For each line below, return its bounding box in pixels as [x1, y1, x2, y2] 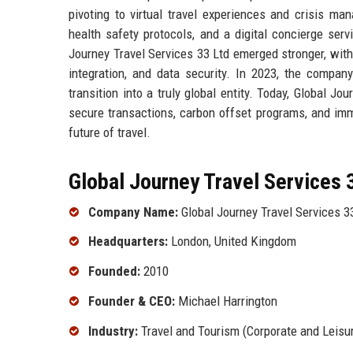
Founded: [88, 263, 140, 280]
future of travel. [69, 124, 150, 140]
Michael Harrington [175, 292, 277, 309]
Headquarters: [88, 233, 168, 250]
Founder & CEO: [88, 292, 175, 309]
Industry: [88, 322, 138, 339]
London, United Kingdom [168, 233, 296, 250]
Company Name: [88, 203, 178, 220]
